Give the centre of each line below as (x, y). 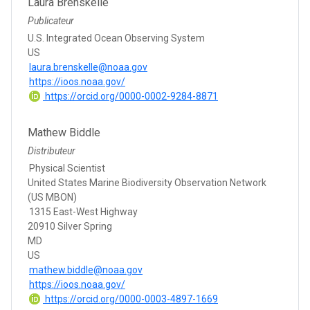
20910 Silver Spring (70, 226)
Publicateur (51, 20)
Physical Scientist (67, 168)
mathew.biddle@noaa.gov (86, 270)
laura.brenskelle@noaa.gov (88, 67)
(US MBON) (52, 197)
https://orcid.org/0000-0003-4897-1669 (130, 299)
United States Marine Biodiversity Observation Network (147, 182)
